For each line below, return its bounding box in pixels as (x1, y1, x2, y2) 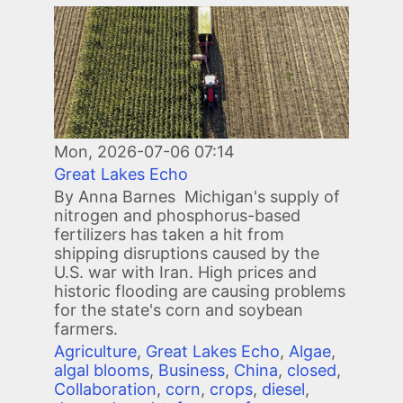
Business (158, 361, 225, 381)
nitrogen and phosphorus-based (54, 206, 300, 226)
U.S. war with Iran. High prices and (54, 263, 317, 282)
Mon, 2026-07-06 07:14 (54, 142, 235, 162)
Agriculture (54, 342, 137, 362)
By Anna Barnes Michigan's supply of (54, 187, 340, 207)
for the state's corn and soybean (54, 300, 303, 320)
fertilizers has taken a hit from (54, 225, 284, 245)
